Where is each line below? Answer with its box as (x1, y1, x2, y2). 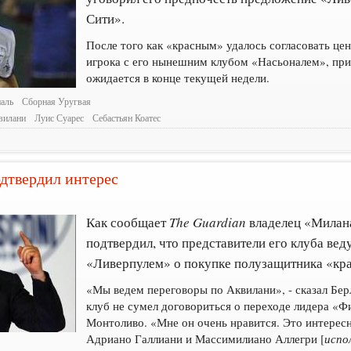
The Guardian (169, 213, 247, 232)
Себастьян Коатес (92, 112, 161, 125)
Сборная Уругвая (22, 95, 92, 107)
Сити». (86, 9, 125, 27)
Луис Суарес (34, 112, 85, 125)
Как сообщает (86, 213, 170, 232)
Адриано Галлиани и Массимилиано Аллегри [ (86, 331, 325, 347)
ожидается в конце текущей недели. (86, 69, 270, 85)
